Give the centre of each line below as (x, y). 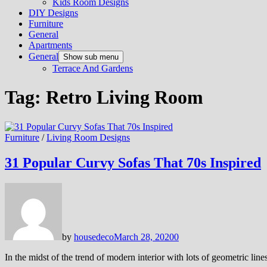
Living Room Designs (88, 137)
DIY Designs (53, 13)
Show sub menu (91, 57)
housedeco (94, 237)
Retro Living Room (125, 97)
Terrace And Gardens (93, 68)
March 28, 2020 (144, 237)
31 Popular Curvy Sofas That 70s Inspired (133, 162)
